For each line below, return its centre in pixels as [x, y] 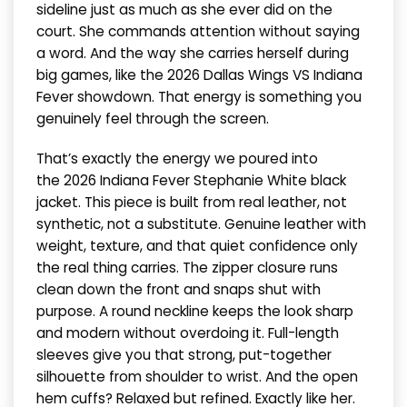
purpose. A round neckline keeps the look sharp [195, 312]
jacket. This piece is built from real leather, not [192, 203]
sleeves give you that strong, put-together [184, 355]
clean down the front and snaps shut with [179, 290]
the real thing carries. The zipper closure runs [187, 268]
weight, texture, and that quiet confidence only [197, 246]
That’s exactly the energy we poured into [177, 159]
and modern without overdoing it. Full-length [188, 333]
